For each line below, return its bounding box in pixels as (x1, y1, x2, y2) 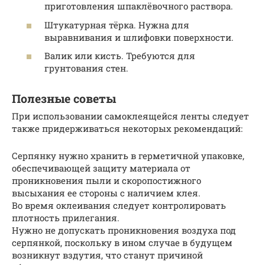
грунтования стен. (44, 62, 128, 75)
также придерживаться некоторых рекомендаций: (12, 122, 243, 135)
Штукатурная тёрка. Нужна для (44, 18, 189, 31)
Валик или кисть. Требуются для (44, 50, 195, 62)
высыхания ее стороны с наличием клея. (12, 187, 201, 199)
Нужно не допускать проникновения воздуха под (12, 224, 236, 237)
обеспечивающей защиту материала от (12, 162, 190, 174)
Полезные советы (12, 91, 116, 106)
